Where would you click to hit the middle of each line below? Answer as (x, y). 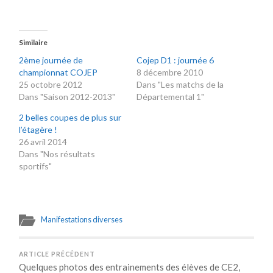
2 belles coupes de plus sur (70, 117)
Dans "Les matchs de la (180, 84)
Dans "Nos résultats (57, 154)
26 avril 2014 (43, 141)
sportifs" (36, 166)
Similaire (34, 42)
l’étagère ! (38, 129)
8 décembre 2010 (169, 72)
